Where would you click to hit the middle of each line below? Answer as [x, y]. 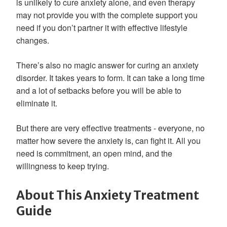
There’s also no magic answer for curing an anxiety [107, 65]
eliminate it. [37, 103]
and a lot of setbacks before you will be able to [99, 90]
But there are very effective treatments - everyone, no [110, 128]
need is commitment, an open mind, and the [94, 153]
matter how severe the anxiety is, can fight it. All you [108, 141]
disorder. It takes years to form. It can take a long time [110, 78]
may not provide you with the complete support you [107, 15]
